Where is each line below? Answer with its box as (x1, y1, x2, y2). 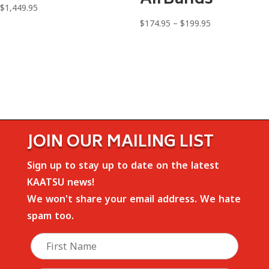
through (210, 63, 241, 75)
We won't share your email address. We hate (26, 192, 241, 206)
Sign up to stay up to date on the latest (26, 159, 219, 172)
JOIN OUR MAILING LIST (26, 129, 214, 157)
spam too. (26, 209, 74, 223)
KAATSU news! (26, 175, 94, 189)
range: (210, 32, 234, 44)
